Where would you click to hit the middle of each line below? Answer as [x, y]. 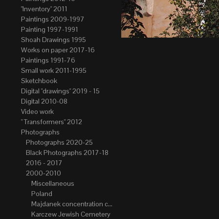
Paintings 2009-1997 [53, 19]
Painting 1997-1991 [49, 29]
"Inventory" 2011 [44, 9]
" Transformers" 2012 [51, 121]
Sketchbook [39, 80]
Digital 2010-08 [44, 101]
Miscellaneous [53, 183]
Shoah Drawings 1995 [53, 39]
